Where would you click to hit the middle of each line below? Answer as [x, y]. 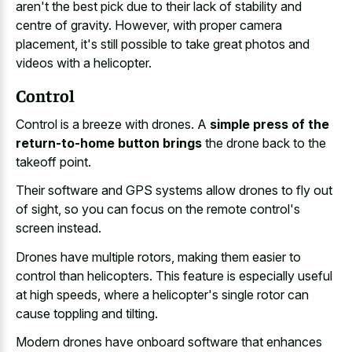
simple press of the [269, 124]
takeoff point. [53, 161]
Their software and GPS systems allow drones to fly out [174, 191]
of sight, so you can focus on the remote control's [158, 209]
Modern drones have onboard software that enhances [169, 342]
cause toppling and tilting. [87, 313]
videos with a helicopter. [84, 62]
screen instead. [59, 228]
